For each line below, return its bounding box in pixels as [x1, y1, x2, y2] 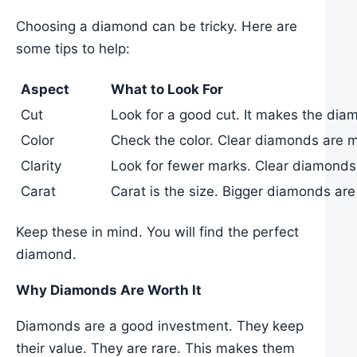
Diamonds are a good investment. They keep [16, 317, 304, 334]
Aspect [21, 80, 69, 97]
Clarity [21, 157, 61, 174]
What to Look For [111, 80, 223, 97]
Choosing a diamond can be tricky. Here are [16, 18, 297, 34]
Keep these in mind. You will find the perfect [16, 223, 299, 240]
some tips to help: [16, 40, 130, 57]
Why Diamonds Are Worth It [16, 281, 202, 298]
